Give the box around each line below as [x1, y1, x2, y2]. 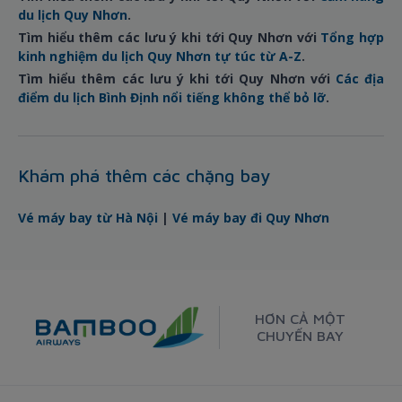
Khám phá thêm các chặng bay [18, 165, 270, 187]
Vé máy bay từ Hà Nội [18, 209, 158, 227]
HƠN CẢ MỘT [254, 310, 345, 328]
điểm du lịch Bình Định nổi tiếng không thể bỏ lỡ [18, 89, 326, 107]
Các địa [335, 70, 385, 88]
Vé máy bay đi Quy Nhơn [172, 209, 329, 227]
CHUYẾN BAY [256, 328, 344, 345]
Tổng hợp [320, 29, 385, 47]
